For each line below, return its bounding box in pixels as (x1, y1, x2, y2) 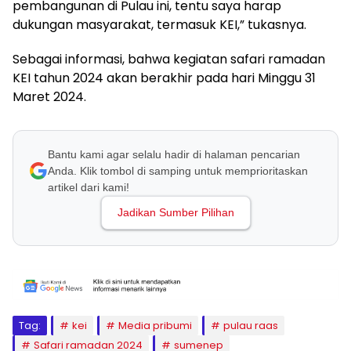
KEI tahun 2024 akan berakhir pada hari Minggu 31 (13, 68, 316, 87)
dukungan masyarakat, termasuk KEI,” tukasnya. (13, 15, 306, 34)
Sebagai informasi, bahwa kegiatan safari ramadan (13, 49, 325, 68)
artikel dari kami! (48, 180, 129, 194)
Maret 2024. (13, 87, 86, 106)
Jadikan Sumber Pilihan (117, 205, 234, 219)
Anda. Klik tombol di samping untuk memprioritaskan (48, 164, 308, 177)
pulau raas (223, 317, 278, 333)
